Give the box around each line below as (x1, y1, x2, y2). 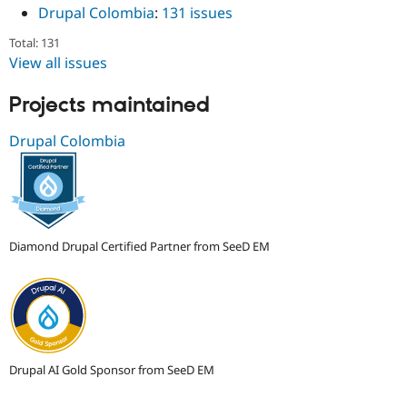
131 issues (162, 3, 233, 24)
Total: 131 (9, 35, 60, 52)
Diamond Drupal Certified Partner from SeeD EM (9, 238, 270, 255)
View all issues (9, 53, 107, 74)
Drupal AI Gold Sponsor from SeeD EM (9, 362, 214, 378)
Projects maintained (9, 92, 210, 120)
